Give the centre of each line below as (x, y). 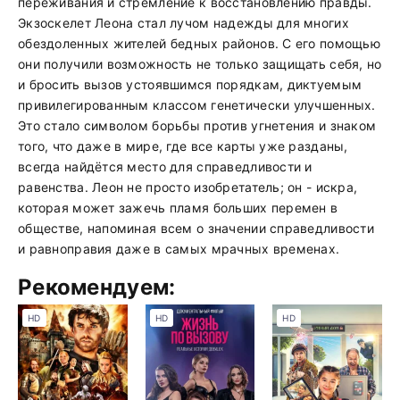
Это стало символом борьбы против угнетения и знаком (197, 125)
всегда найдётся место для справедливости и (165, 167)
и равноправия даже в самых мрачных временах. (179, 249)
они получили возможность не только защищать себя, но (200, 64)
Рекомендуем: (97, 287)
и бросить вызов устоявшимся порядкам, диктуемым (190, 84)
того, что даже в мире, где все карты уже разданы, (183, 146)
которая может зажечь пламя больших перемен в (178, 208)
